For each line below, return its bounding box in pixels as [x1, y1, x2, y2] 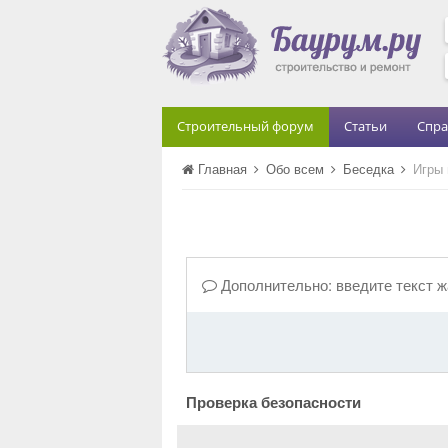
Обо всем [266, 159, 328, 178]
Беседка [343, 159, 398, 178]
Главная [194, 159, 251, 178]
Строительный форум [177, 117, 314, 135]
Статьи [344, 117, 387, 135]
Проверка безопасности [186, 391, 361, 413]
